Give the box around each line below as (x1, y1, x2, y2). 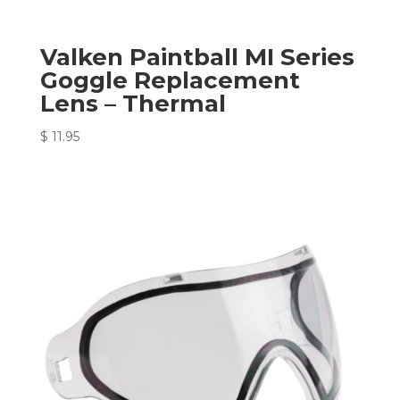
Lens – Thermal (39, 89, 226, 119)
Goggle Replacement (39, 66, 300, 96)
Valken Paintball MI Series (39, 43, 354, 72)
